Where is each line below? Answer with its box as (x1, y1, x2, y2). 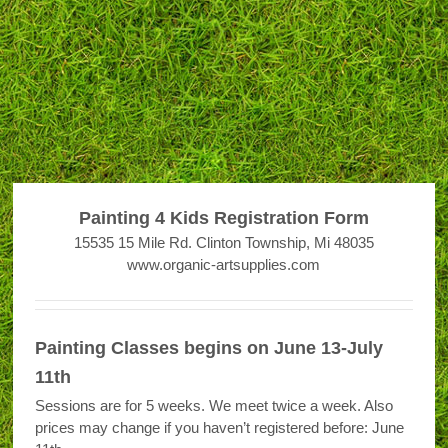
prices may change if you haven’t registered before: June (35, 419, 405, 437)
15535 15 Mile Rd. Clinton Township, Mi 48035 (73, 234, 374, 251)
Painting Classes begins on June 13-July (35, 338, 384, 359)
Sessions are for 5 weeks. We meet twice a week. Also (35, 397, 394, 415)
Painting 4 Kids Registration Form (78, 208, 369, 228)
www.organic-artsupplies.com (127, 256, 321, 273)
